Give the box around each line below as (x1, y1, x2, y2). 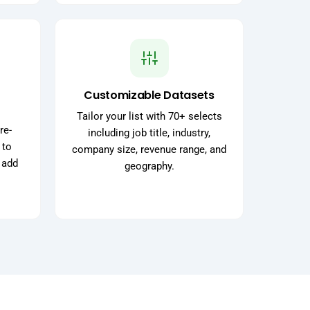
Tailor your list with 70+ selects (76, 110, 222, 123)
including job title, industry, (88, 127, 210, 140)
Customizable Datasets (84, 87, 215, 104)
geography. (124, 160, 174, 173)
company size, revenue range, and (72, 143, 226, 156)
